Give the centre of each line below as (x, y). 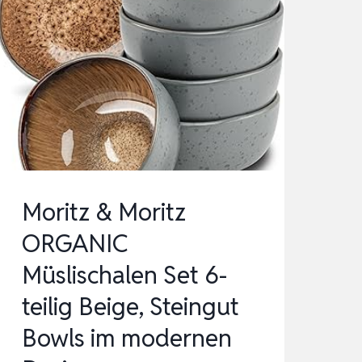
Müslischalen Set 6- (124, 276)
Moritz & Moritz (103, 213)
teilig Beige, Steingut (130, 307)
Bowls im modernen (126, 339)
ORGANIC (75, 244)
